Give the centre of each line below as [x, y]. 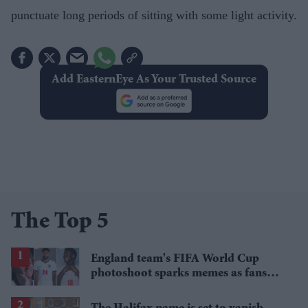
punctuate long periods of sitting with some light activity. [154, 15]
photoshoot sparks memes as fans [179, 273]
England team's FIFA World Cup [175, 259]
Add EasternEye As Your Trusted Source [154, 79]
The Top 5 [60, 222]
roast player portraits [146, 288]
